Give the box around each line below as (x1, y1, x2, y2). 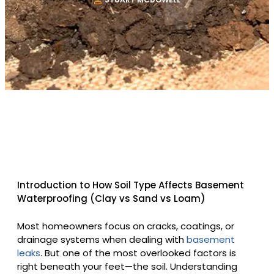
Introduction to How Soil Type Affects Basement (17, 179, 244, 192)
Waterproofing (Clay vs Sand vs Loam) (17, 192, 206, 206)
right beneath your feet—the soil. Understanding (17, 259, 237, 273)
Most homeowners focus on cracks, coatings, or (17, 219, 234, 232)
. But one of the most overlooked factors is (40, 246, 236, 259)
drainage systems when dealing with (17, 232, 187, 246)
